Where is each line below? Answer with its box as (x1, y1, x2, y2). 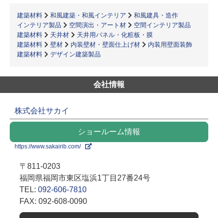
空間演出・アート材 (69, 21, 126, 29)
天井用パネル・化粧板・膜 (77, 31, 153, 38)
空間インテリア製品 (134, 21, 191, 29)
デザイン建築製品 (50, 51, 101, 58)
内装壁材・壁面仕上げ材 (71, 41, 140, 48)
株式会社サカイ (15, 107, 69, 115)
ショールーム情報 (78, 127, 140, 136)
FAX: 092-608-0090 (19, 197, 87, 205)
